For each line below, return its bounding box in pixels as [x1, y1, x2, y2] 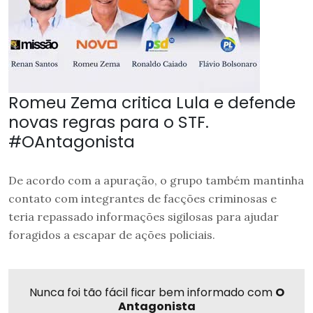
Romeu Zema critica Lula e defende [8, 91, 296, 115]
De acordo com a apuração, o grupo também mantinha [8, 173, 304, 188]
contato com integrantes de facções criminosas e [8, 191, 277, 206]
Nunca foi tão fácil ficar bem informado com [29, 284, 275, 301]
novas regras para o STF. [8, 110, 209, 134]
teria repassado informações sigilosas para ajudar [8, 210, 279, 224]
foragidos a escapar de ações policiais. [8, 228, 215, 242]
